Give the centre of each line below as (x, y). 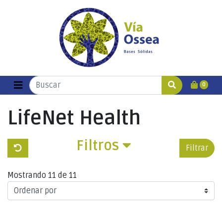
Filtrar (197, 148)
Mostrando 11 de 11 (42, 175)
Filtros (99, 146)
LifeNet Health (74, 118)
